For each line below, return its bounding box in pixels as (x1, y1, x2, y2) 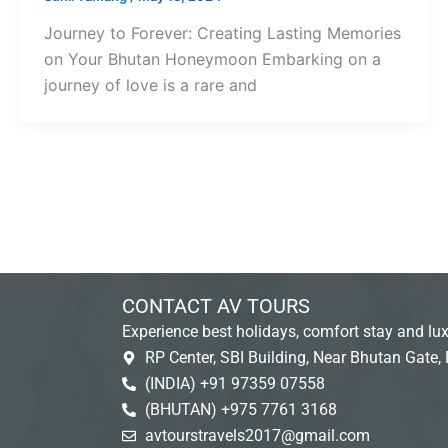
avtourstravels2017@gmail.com (144, 426, 370, 445)
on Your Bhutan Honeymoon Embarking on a (44, 49, 381, 70)
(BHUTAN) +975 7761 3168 (144, 400, 337, 419)
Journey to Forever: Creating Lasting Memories (44, 23, 401, 44)
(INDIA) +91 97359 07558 (144, 374, 325, 393)
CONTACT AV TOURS (122, 294, 310, 318)
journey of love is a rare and (44, 75, 257, 96)
